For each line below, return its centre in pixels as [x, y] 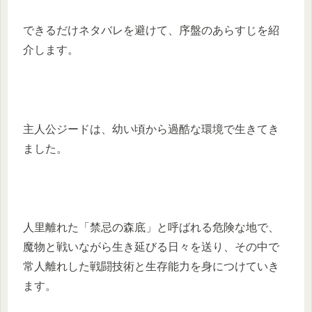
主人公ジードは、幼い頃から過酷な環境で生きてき [151, 129]
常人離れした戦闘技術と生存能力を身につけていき [151, 267]
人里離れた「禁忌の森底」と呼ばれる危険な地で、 [151, 228]
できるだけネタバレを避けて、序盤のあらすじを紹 [151, 31]
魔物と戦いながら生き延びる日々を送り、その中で [151, 247]
